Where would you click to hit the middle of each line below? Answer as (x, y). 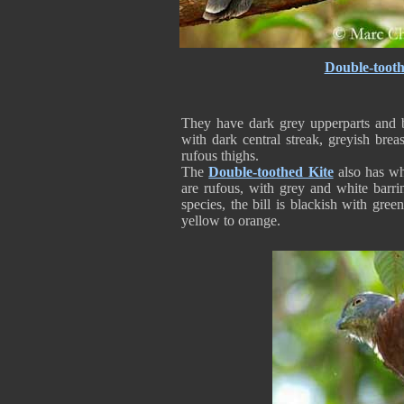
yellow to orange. (231, 220)
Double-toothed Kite (271, 172)
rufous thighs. (220, 156)
